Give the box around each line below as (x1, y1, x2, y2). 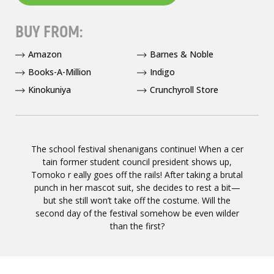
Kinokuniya (28, 84, 71, 95)
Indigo (150, 66, 175, 78)
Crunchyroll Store (150, 84, 218, 95)
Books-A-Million (28, 66, 91, 78)
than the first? (109, 220, 165, 232)
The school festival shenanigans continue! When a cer (31, 143, 243, 155)
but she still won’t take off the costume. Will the (43, 194, 231, 206)
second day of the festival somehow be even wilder (35, 207, 239, 219)
